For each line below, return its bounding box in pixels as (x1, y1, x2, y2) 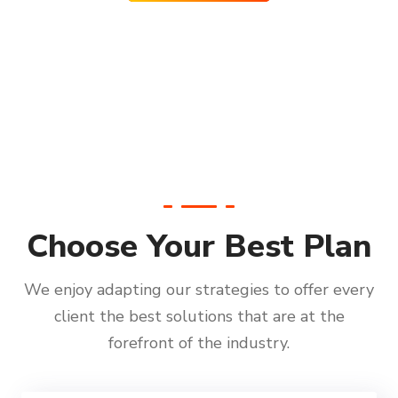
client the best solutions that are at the (53, 306, 345, 328)
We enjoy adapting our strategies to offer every (24, 279, 374, 301)
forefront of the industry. (108, 332, 290, 354)
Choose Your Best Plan (27, 225, 371, 269)
